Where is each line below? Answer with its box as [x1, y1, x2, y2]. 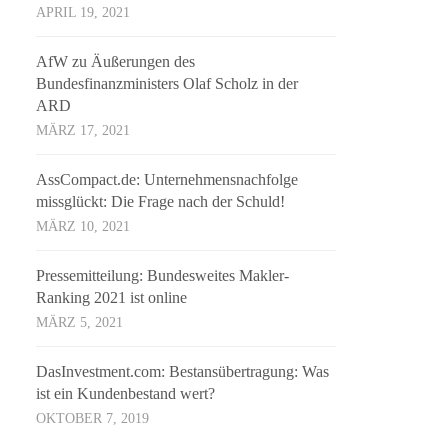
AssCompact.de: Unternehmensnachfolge [36, 171, 299, 189]
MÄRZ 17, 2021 [36, 123, 131, 139]
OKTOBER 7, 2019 [36, 411, 150, 427]
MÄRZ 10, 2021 [36, 219, 131, 235]
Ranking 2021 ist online [36, 289, 188, 307]
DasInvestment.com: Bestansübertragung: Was [36, 363, 330, 381]
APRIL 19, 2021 [36, 5, 131, 21]
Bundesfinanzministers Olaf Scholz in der [36, 75, 299, 93]
